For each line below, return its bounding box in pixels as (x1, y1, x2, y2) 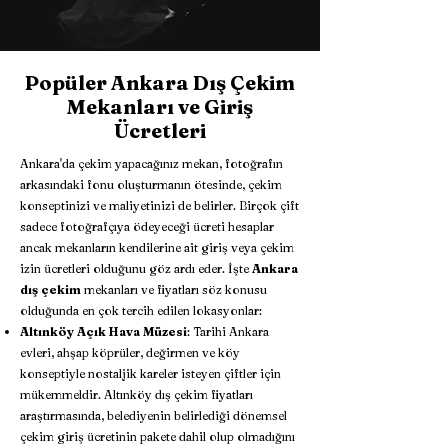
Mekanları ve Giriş (67, 94, 253, 119)
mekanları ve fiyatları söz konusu (81, 282, 267, 297)
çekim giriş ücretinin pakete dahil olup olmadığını (20, 429, 295, 444)
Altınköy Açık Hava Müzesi (20, 324, 187, 339)
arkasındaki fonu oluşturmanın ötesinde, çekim (20, 177, 282, 192)
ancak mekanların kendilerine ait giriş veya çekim (20, 240, 294, 255)
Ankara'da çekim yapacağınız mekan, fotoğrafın (20, 156, 283, 171)
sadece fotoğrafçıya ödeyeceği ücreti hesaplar (20, 219, 274, 234)
